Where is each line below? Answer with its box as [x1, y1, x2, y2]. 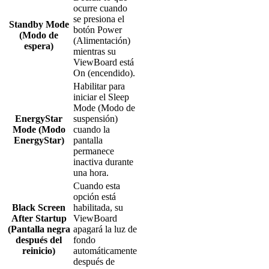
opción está [73, 191, 116, 202]
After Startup [11, 213, 67, 223]
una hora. [73, 167, 109, 178]
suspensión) [73, 113, 118, 124]
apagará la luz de [73, 223, 137, 234]
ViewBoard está [73, 56, 134, 67]
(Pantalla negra [7, 223, 70, 234]
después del [16, 234, 62, 245]
